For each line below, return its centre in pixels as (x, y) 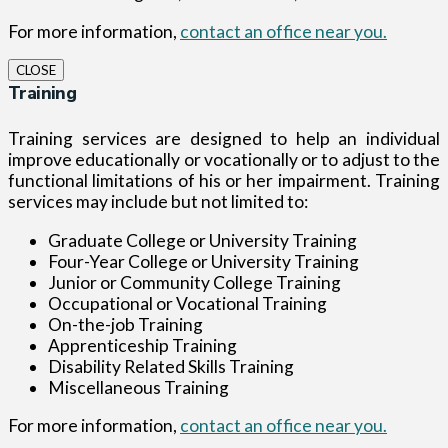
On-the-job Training (125, 324)
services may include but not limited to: (158, 202)
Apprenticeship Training (142, 345)
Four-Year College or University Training (203, 261)
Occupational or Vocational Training (187, 303)
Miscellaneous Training (138, 387)
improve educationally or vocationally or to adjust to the (224, 160)
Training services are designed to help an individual (224, 139)
